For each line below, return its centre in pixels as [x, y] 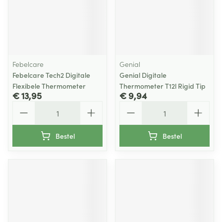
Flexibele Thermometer [49, 86]
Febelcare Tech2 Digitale [51, 75]
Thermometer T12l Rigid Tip [163, 86]
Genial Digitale [143, 75]
